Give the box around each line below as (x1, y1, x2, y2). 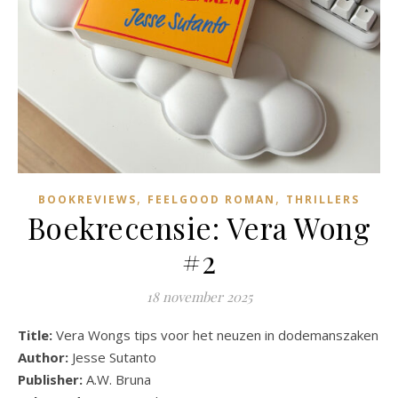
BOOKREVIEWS (38, 191, 137, 207)
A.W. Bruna (86, 370, 151, 388)
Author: (18, 347, 68, 366)
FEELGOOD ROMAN (147, 191, 275, 207)
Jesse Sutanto (68, 347, 156, 366)
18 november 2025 (146, 287, 252, 306)
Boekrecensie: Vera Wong (27, 207, 371, 247)
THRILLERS (286, 191, 360, 207)
